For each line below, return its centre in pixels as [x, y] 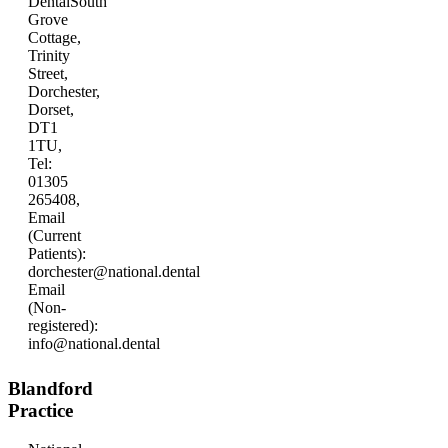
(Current [54, 236]
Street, [48, 74]
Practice [40, 411]
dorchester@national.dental [114, 272]
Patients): [57, 254]
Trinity [49, 56]
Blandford [50, 389]
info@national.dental [94, 344]
